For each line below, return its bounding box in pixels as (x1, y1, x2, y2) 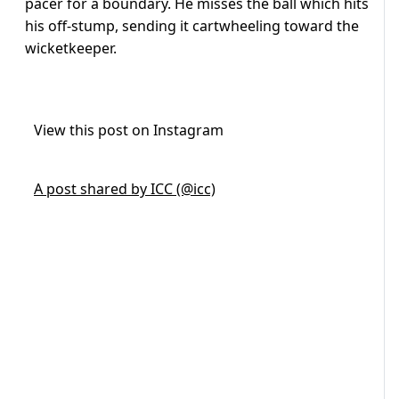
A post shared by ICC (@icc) (34, 179, 216, 199)
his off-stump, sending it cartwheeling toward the (25, 16, 359, 37)
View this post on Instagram (34, 120, 224, 141)
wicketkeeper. (25, 38, 120, 59)
